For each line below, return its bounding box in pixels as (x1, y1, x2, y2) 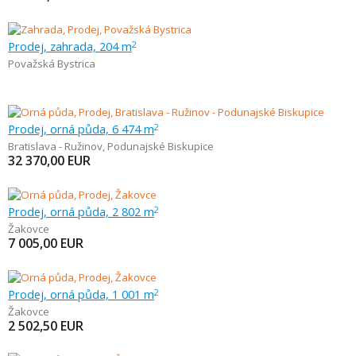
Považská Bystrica (8, 56, 95, 71)
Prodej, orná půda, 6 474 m (8, 121, 154, 137)
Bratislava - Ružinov (8, 139, 103, 153)
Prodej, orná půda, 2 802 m (8, 203, 154, 219)
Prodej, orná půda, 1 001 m (8, 286, 154, 302)
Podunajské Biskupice (107, 139, 214, 153)
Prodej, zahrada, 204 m (8, 38, 132, 54)
